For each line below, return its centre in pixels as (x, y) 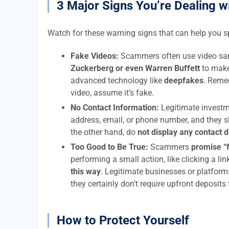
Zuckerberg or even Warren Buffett (135, 68)
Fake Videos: (95, 56)
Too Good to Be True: (109, 147)
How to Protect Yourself (123, 220)
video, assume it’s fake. (112, 93)
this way (86, 171)
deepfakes (184, 81)
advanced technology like (117, 81)
